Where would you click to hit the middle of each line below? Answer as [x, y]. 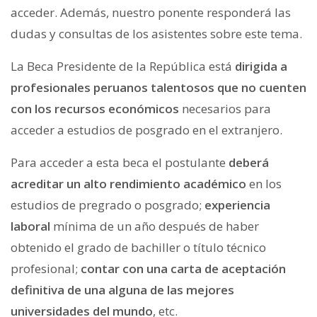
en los [264, 183]
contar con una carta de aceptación [183, 268]
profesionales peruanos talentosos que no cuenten [158, 87]
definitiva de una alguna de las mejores [122, 289]
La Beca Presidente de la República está [123, 66]
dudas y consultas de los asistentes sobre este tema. [156, 33]
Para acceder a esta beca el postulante [120, 162]
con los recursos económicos [95, 108]
